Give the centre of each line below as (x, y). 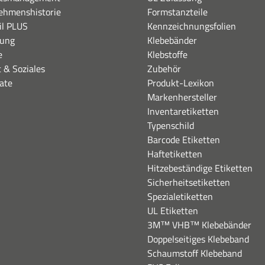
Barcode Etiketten (183, 140)
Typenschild (170, 125)
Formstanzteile (177, 12)
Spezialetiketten (180, 196)
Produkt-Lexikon (180, 83)
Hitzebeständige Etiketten (200, 168)
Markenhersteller (182, 97)
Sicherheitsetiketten (188, 182)
